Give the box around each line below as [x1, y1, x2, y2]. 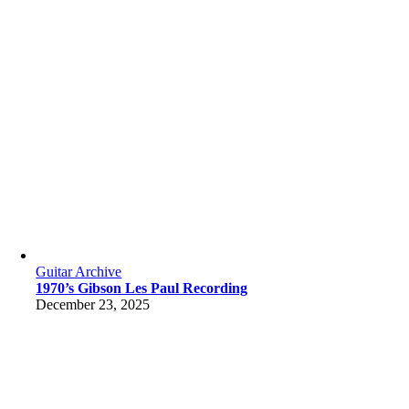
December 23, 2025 [36, 297, 151, 312]
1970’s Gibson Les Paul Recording [36, 280, 248, 296]
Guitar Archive [36, 264, 122, 279]
